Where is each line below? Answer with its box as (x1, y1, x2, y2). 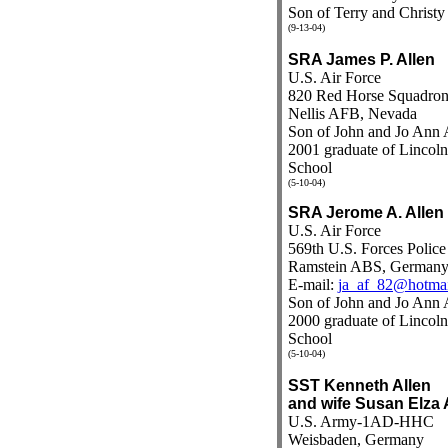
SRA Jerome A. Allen (287, 204, 444, 221)
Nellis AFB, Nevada (287, 105, 417, 122)
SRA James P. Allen (287, 51, 435, 68)
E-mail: (287, 276, 338, 293)
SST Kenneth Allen (287, 377, 431, 394)
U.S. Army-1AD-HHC (287, 413, 434, 430)
